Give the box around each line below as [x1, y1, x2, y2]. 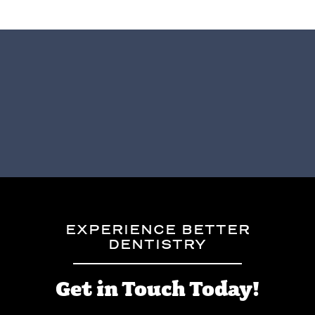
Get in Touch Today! [55, 275, 260, 302]
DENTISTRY [108, 236, 207, 253]
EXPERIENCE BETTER [65, 221, 250, 238]
